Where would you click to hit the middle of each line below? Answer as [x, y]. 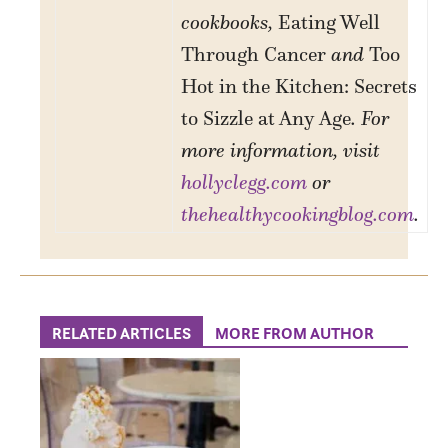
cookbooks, [230, 21]
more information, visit [281, 149]
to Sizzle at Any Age [266, 117]
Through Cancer [254, 53]
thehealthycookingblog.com [298, 213]
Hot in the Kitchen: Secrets [299, 85]
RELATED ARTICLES [121, 332]
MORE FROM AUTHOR [294, 332]
